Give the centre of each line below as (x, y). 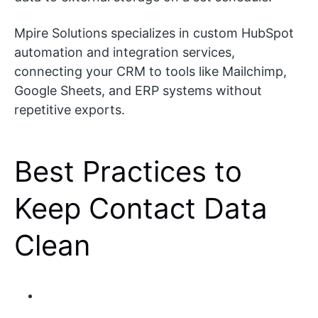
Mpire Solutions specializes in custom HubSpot (154, 33)
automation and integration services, (125, 52)
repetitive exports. (70, 110)
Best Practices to (128, 171)
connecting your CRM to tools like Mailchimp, (150, 71)
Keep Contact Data (141, 208)
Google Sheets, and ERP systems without (138, 91)
